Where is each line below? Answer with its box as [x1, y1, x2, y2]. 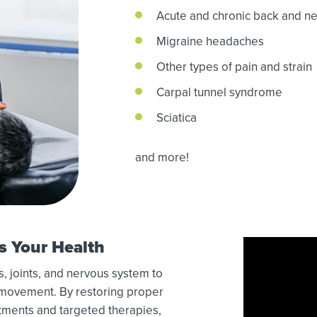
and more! [134, 149, 189, 166]
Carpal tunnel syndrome [156, 83, 282, 100]
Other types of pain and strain [156, 58, 312, 75]
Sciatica [156, 109, 197, 126]
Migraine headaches [156, 33, 264, 50]
